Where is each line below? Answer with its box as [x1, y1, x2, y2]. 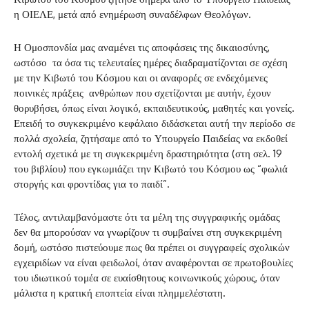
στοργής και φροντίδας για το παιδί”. [14, 177, 170, 190]
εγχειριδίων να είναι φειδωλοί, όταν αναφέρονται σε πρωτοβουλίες [14, 255, 293, 269]
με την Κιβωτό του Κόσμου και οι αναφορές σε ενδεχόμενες [14, 70, 268, 84]
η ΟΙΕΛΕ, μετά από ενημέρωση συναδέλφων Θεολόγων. [14, 7, 251, 21]
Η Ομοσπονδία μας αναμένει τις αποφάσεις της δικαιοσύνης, [14, 40, 270, 54]
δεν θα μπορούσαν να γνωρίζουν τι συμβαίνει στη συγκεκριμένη [14, 225, 282, 239]
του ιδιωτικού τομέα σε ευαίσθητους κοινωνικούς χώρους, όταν [14, 270, 280, 284]
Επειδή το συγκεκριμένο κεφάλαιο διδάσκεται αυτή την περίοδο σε [14, 116, 295, 130]
